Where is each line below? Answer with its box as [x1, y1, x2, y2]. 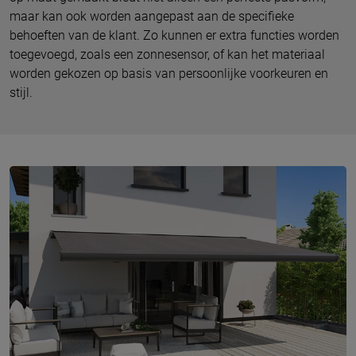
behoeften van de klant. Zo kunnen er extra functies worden [10, 27, 339, 43]
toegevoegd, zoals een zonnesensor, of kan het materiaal [10, 46, 325, 62]
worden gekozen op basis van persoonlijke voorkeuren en [10, 65, 328, 81]
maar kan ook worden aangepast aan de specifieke [10, 8, 294, 24]
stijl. [10, 84, 33, 100]
